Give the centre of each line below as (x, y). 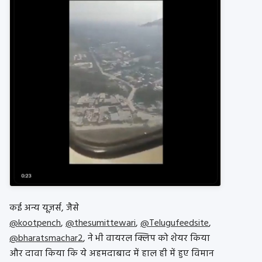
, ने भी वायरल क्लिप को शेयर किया (146, 239)
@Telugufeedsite (175, 224)
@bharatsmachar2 (46, 239)
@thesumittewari (101, 224)
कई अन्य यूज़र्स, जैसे (44, 208)
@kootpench (35, 224)
